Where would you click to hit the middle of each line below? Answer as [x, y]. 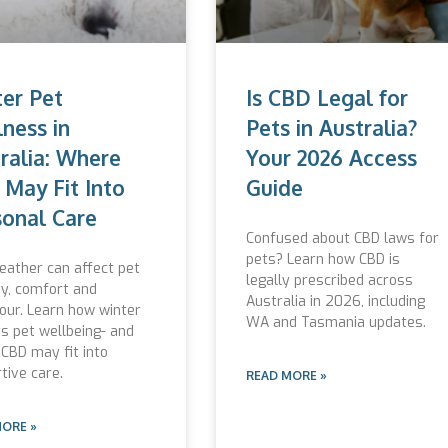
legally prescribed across [329, 280]
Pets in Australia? [331, 127]
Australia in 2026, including [335, 301]
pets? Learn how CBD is [323, 259]
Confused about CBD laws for [342, 238]
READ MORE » [286, 375]
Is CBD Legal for [327, 97]
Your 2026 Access [331, 157]
